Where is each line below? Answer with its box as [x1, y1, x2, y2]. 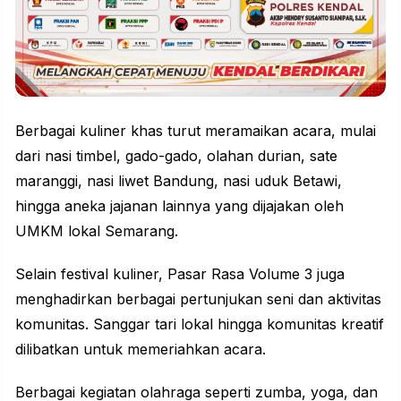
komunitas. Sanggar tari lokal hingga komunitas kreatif [15, 314, 384, 333]
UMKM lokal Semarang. [15, 221, 178, 240]
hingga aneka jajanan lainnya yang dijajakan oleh [15, 196, 344, 215]
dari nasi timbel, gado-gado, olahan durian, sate [15, 146, 337, 165]
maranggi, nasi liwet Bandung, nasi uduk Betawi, [15, 171, 342, 190]
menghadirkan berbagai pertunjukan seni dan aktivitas [15, 289, 381, 308]
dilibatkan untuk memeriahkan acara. [15, 339, 266, 358]
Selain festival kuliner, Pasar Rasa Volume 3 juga [15, 264, 345, 283]
